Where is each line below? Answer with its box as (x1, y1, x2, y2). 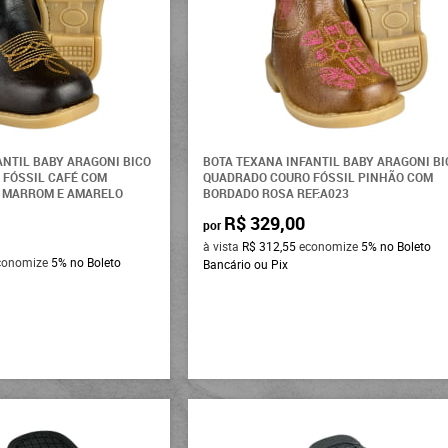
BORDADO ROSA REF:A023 (203, 185, 350, 202)
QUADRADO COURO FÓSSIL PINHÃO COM (203, 169, 434, 186)
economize (296, 238, 362, 255)
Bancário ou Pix (203, 256, 289, 273)
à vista (203, 238, 243, 255)
